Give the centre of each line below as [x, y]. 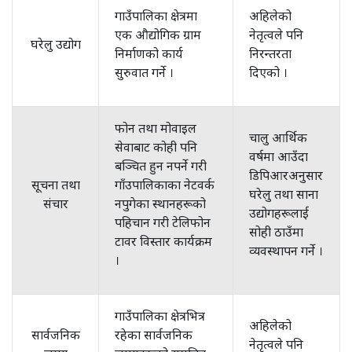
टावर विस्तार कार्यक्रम [163, 241]
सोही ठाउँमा [276, 232]
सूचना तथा [55, 185]
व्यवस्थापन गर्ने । [286, 251]
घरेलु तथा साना [284, 194]
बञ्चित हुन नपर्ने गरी [161, 166]
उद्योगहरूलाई [279, 213]
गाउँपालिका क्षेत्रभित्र [160, 316]
